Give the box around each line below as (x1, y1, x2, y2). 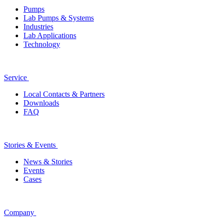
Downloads (23, 99, 59, 108)
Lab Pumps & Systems (23, 14, 94, 22)
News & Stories (23, 157, 72, 166)
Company (4, 208, 34, 217)
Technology (23, 40, 60, 49)
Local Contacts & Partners (23, 90, 105, 99)
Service (4, 73, 27, 82)
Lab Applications (23, 31, 76, 40)
